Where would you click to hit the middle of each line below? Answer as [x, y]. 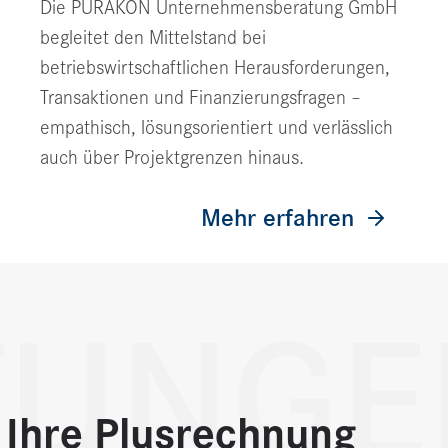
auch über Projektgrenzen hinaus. [172, 158]
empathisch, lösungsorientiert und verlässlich [216, 128]
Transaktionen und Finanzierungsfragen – [200, 98]
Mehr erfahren [277, 218]
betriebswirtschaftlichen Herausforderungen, [215, 68]
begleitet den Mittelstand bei [153, 38]
